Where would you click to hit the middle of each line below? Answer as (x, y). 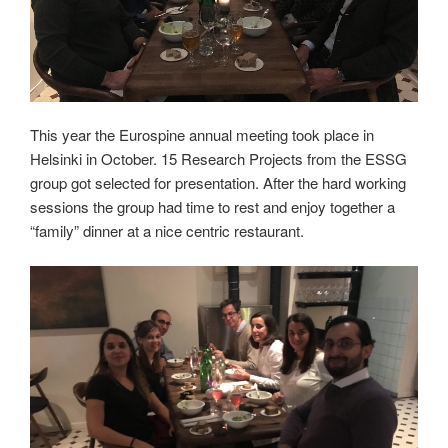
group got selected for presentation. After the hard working (218, 183)
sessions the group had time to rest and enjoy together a (212, 207)
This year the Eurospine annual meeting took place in (202, 135)
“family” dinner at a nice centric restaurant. (167, 231)
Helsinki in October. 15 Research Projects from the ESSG (218, 159)
